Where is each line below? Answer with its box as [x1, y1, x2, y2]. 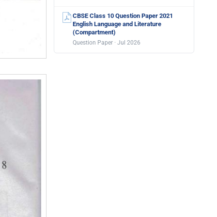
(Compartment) [73, 29, 116, 36]
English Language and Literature [73, 20, 161, 28]
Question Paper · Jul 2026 [73, 39, 140, 46]
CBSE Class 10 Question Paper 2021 [73, 12, 173, 19]
